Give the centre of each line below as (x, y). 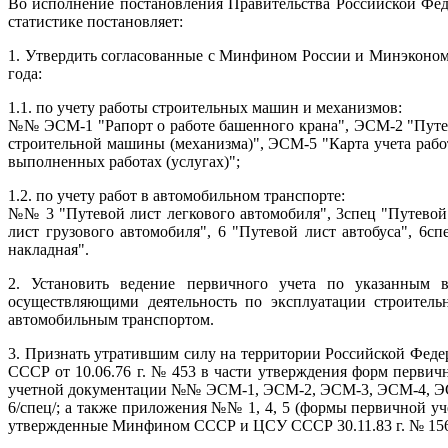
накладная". (48, 250)
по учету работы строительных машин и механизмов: (219, 108)
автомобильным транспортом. (111, 320)
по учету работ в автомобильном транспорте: (190, 196)
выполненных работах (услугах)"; (124, 162)
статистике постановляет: (97, 22)
